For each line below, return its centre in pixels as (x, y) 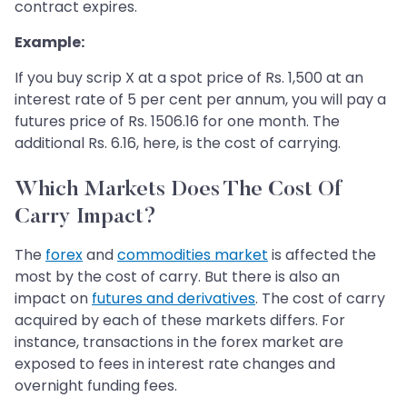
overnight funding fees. (96, 385)
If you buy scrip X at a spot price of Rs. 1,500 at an (189, 77)
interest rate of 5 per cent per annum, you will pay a (200, 99)
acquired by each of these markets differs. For (180, 320)
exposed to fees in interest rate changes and (175, 363)
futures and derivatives (174, 298)
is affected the (322, 254)
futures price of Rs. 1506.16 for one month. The (177, 121)
